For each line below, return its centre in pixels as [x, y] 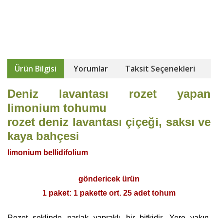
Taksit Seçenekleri [160, 68]
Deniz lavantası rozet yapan [109, 93]
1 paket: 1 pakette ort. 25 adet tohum [109, 193]
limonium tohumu [59, 108]
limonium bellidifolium [48, 152]
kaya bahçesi [43, 136]
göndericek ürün [109, 179]
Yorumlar [91, 68]
